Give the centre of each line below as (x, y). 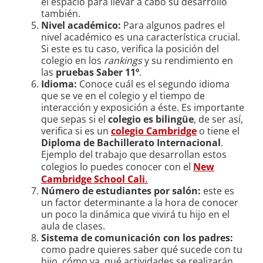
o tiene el (218, 131)
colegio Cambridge (154, 131)
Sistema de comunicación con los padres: (137, 238)
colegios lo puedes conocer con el (117, 167)
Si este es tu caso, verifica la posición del (130, 49)
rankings (123, 61)
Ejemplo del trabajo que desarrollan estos (134, 155)
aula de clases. (73, 226)
